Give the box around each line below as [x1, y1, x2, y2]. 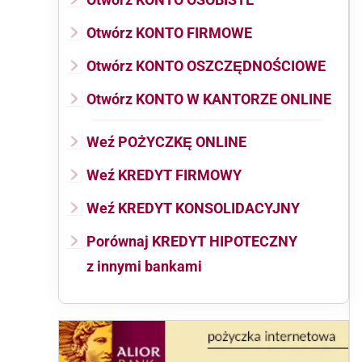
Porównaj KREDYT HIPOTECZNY [86, 233, 297, 250]
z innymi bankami [86, 258, 202, 275]
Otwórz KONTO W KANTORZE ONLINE [86, 90, 331, 107]
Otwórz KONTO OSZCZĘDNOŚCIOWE [86, 57, 326, 74]
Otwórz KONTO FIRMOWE [86, 24, 252, 41]
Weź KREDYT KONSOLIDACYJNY [86, 200, 300, 217]
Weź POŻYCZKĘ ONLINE [86, 133, 246, 150]
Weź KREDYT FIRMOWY [86, 166, 242, 183]
